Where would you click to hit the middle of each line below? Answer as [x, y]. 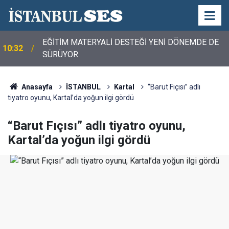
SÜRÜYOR [60, 54]
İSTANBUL [83, 87]
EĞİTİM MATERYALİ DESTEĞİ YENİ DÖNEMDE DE [131, 42]
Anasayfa [36, 87]
